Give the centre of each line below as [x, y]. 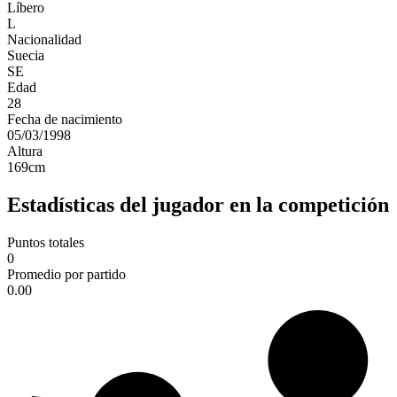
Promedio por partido [66, 275]
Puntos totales [46, 243]
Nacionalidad [44, 40]
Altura [25, 152]
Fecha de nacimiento [65, 120]
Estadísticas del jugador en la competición [198, 205]
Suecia [26, 56]
